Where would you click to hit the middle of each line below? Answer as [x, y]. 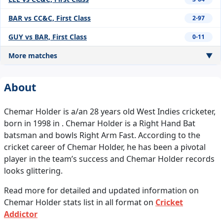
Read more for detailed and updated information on [101, 191]
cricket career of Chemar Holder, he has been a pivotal [105, 147]
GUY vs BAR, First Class [48, 37]
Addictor [21, 214]
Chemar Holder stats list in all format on [80, 203]
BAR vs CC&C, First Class [50, 18]
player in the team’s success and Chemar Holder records [109, 159]
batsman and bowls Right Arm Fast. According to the [102, 135]
